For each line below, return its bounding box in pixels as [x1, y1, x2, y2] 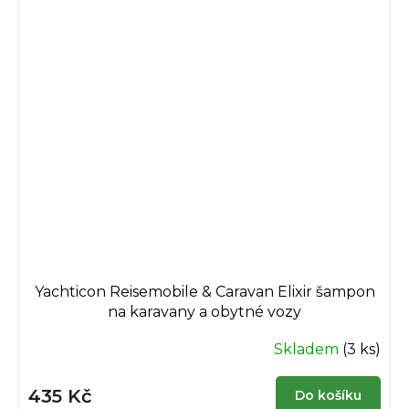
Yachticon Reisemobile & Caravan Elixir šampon [34, 282, 375, 300]
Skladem [274, 340, 342, 358]
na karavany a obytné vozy [108, 302, 301, 320]
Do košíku [295, 386, 362, 404]
